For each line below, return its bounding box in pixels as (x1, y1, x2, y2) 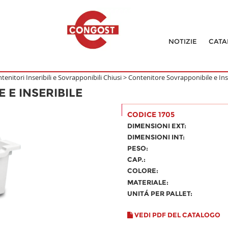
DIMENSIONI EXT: (127, 122, 186, 130)
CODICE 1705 (127, 110, 175, 119)
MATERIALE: (127, 178, 168, 186)
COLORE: (127, 166, 158, 175)
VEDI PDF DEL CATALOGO (133, 211, 220, 219)
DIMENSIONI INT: (127, 133, 185, 141)
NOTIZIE (168, 37, 197, 45)
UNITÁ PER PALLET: (127, 189, 192, 197)
